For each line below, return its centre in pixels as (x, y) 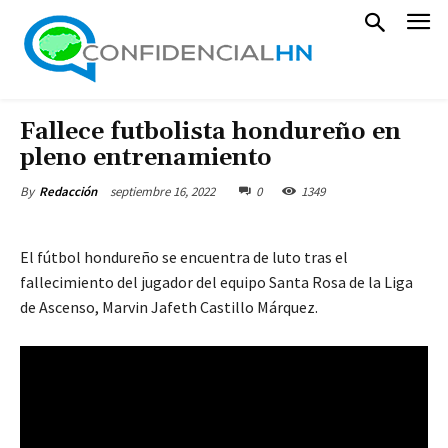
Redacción (68, 191)
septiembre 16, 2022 (162, 191)
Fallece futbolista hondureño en (210, 132)
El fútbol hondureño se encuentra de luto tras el (184, 257)
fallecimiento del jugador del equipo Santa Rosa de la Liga (216, 282)
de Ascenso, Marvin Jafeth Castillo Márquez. (169, 307)
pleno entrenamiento (146, 158)
